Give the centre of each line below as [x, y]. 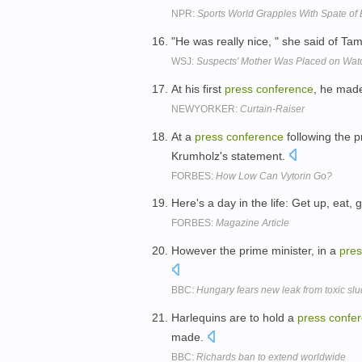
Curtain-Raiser [272, 109]
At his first [198, 88]
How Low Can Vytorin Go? [274, 176]
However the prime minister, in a [255, 251]
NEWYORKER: [206, 109]
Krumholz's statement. [230, 156]
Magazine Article [253, 223]
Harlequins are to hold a [234, 317]
